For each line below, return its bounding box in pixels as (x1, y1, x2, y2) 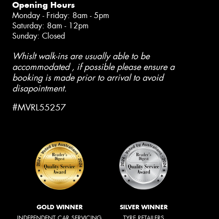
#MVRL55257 (12, 102, 66, 114)
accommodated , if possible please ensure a (12, 61, 175, 73)
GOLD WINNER (36, 203, 83, 211)
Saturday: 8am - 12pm (12, 20, 88, 31)
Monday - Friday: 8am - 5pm (12, 10, 109, 21)
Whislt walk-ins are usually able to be (12, 50, 150, 62)
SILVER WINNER (120, 203, 168, 211)
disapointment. (12, 82, 66, 94)
